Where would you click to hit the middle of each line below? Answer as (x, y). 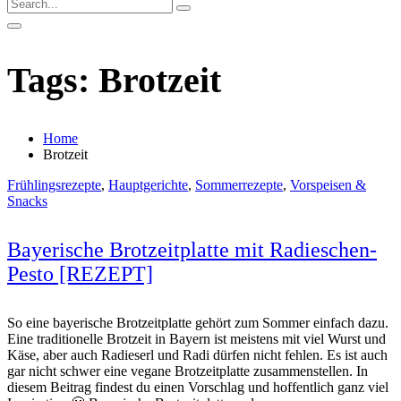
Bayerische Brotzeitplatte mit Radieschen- (192, 250)
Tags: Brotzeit (114, 81)
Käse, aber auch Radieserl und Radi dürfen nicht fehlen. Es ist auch (197, 355)
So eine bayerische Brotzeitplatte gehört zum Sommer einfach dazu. (198, 323)
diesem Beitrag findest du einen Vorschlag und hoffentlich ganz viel (198, 388)
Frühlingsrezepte (54, 185)
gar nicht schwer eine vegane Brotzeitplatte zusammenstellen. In (188, 371)
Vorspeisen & (328, 185)
